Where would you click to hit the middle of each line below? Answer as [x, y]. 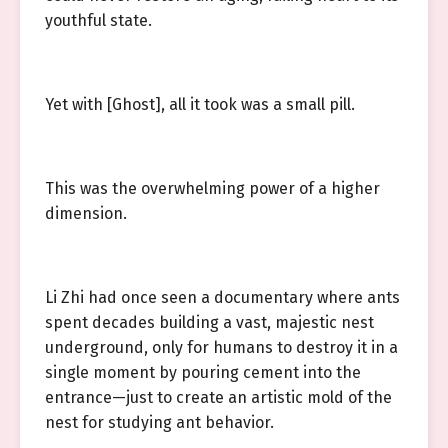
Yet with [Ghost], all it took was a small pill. [200, 104]
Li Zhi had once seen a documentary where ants [222, 297]
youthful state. [98, 20]
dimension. [86, 213]
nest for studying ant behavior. [159, 422]
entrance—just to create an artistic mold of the [218, 397]
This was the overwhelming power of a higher [212, 188]
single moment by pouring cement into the [203, 372]
